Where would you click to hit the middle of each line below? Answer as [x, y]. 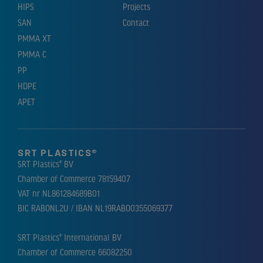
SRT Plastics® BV [45, 165]
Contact [136, 23]
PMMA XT [34, 39]
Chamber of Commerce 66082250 [75, 253]
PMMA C [32, 55]
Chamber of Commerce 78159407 [74, 179]
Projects [136, 7]
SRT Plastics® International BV [70, 238]
